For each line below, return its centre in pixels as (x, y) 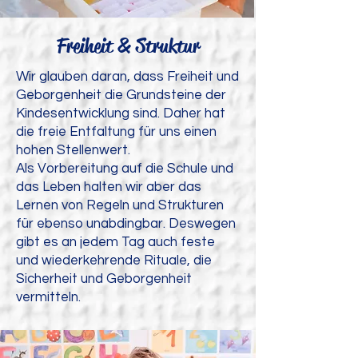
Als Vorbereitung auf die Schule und (125, 169)
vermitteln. (48, 297)
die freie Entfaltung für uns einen (116, 132)
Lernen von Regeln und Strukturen (120, 205)
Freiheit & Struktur (128, 46)
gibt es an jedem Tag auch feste (115, 242)
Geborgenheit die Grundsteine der (121, 95)
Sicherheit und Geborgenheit (104, 279)
